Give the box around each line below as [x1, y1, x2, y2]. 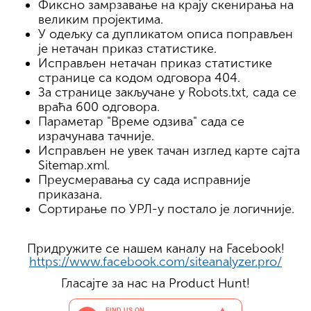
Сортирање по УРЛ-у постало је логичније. [38, 201, 294, 217]
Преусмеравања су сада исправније [38, 171, 251, 187]
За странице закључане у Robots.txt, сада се [38, 84, 296, 100]
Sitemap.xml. [38, 157, 110, 173]
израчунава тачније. [38, 128, 154, 144]
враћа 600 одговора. [38, 99, 160, 115]
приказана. [38, 186, 102, 202]
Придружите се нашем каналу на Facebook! [26, 240, 285, 256]
